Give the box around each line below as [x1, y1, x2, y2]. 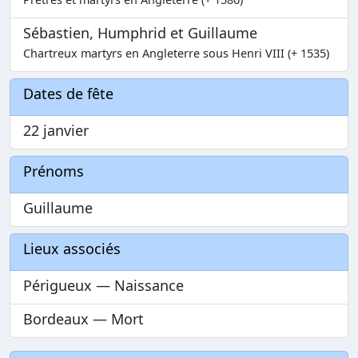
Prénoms [23, 161, 84, 181]
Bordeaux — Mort [23, 309, 144, 329]
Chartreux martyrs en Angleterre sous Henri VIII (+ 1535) [23, 46, 329, 62]
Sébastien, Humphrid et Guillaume [23, 23, 257, 43]
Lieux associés [23, 239, 121, 259]
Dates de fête [23, 84, 113, 104]
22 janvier [23, 121, 89, 141]
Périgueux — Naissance [23, 276, 184, 296]
